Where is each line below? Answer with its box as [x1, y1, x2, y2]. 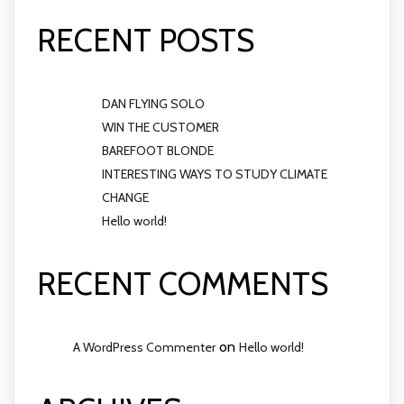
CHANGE [102, 189, 149, 207]
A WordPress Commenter [73, 339, 216, 356]
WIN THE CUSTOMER [102, 119, 219, 136]
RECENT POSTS [37, 21, 254, 60]
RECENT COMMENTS [37, 264, 328, 304]
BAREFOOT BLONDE [102, 142, 214, 160]
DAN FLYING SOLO [102, 96, 205, 113]
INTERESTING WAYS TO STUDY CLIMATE [102, 166, 327, 183]
